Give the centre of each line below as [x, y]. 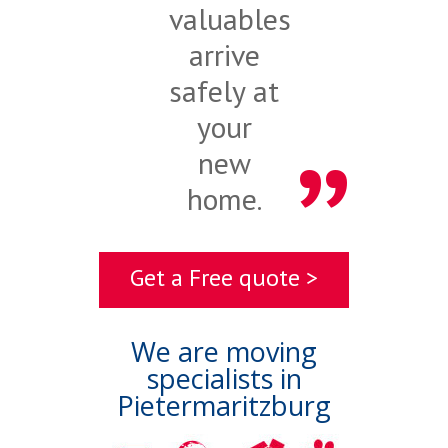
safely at [224, 91]
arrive [224, 55]
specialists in [224, 379]
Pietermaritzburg [224, 406]
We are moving [224, 352]
